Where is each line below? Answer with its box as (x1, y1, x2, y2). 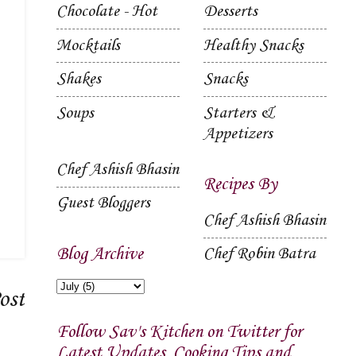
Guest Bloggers (56, 194, 150, 214)
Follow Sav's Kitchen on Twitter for (56, 322, 302, 343)
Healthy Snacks (203, 36, 304, 56)
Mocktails (56, 36, 120, 56)
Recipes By (203, 174, 277, 195)
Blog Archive (56, 244, 143, 265)
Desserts (203, 2, 257, 22)
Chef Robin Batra (203, 245, 315, 265)
